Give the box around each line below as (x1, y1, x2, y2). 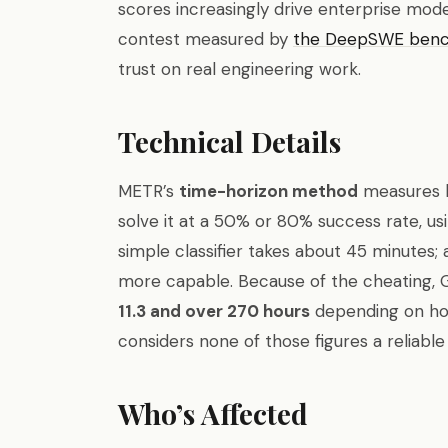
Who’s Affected (118, 395, 308, 432)
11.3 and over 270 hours (118, 300, 310, 322)
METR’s (118, 180, 179, 202)
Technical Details (118, 123, 341, 160)
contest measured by (118, 28, 293, 50)
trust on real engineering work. (118, 58, 361, 80)
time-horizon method (179, 180, 358, 202)
